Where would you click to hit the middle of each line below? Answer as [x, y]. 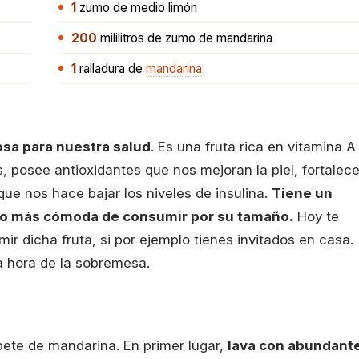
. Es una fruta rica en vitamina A [253, 147]
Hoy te [316, 216]
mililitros [122, 38]
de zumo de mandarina [208, 38]
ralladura [102, 69]
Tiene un [302, 193]
